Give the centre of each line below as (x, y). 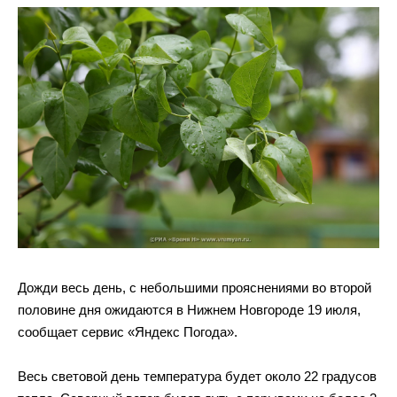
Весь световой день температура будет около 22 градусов (197, 376)
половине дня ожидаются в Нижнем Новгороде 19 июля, (189, 310)
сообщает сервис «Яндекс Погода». (128, 332)
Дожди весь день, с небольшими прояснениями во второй (195, 288)
